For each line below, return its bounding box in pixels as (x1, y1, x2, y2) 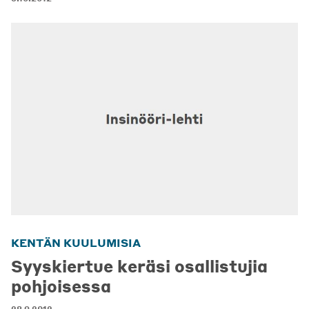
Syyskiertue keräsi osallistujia (11, 255, 268, 277)
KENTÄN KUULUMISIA (11, 235, 141, 250)
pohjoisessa (11, 275, 111, 297)
